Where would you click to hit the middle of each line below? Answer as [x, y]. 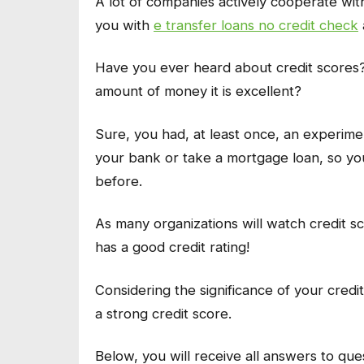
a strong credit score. [163, 313]
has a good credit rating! [172, 247]
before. [121, 181]
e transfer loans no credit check [256, 25]
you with [124, 25]
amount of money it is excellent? [198, 91]
